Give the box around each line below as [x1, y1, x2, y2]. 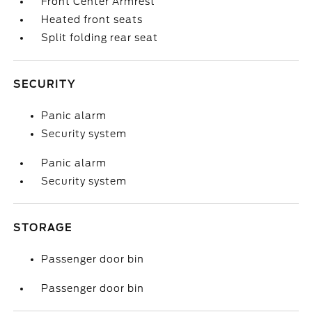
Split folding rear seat [41, 32, 159, 43]
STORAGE [13, 222, 73, 233]
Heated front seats [41, 14, 143, 25]
